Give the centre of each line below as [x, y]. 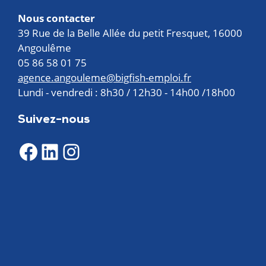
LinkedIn [81, 151]
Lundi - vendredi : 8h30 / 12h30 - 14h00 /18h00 [126, 93]
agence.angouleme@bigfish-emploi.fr [104, 78]
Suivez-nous [54, 121]
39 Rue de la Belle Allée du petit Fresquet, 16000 [130, 33]
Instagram [110, 151]
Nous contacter [56, 18]
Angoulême [45, 48]
